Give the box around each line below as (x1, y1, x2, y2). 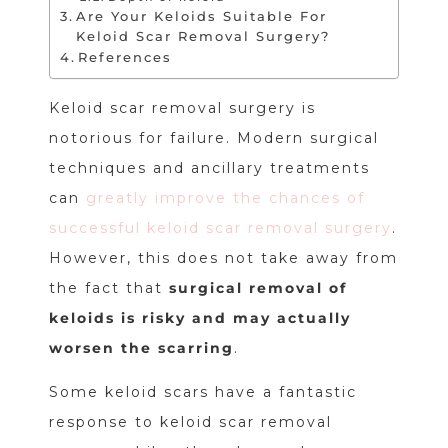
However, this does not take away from (48, 249, 398, 268)
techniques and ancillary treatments (48, 159, 370, 178)
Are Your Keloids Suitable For (76, 9, 328, 25)
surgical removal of (168, 279, 347, 298)
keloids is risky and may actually (48, 309, 351, 328)
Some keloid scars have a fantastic (48, 383, 357, 402)
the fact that (48, 279, 169, 298)
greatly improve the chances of (85, 189, 365, 208)
